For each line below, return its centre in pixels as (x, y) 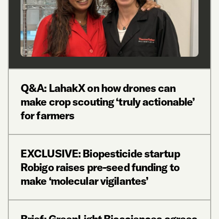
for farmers (48, 116)
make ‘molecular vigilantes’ (85, 181)
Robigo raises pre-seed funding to (100, 167)
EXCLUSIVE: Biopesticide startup (100, 154)
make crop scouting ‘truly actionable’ (108, 102)
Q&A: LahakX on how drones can (98, 88)
